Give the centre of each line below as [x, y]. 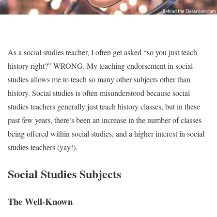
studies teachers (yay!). [43, 147]
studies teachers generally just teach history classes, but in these [104, 106]
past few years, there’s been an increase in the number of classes [105, 120]
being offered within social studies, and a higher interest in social [106, 133]
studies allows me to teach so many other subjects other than [99, 79]
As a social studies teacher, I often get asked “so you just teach [102, 52]
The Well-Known [40, 201]
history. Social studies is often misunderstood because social [99, 93]
